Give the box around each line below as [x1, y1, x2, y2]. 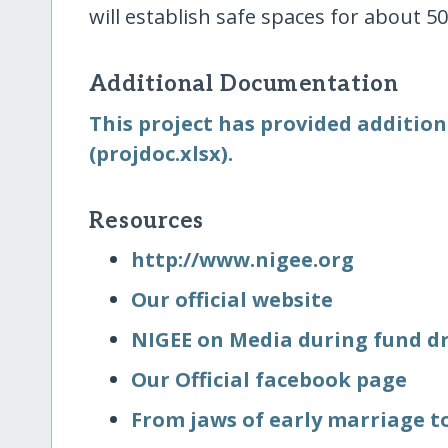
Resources [88, 207, 204, 235]
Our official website [131, 285, 334, 313]
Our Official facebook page [131, 365, 408, 393]
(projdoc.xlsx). [88, 139, 233, 167]
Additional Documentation [88, 71, 399, 99]
